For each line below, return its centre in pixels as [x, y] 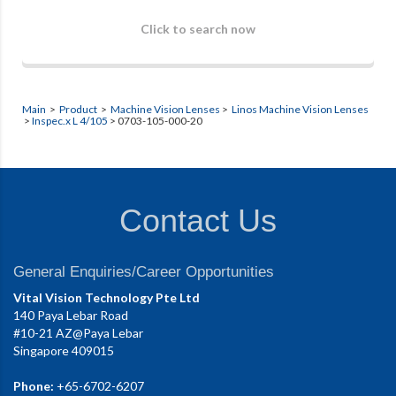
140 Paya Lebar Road [71, 315]
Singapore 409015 [64, 350]
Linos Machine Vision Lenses [300, 109]
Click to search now [198, 28]
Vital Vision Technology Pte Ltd [107, 297]
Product [78, 109]
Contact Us [198, 220]
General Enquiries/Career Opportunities [144, 271]
